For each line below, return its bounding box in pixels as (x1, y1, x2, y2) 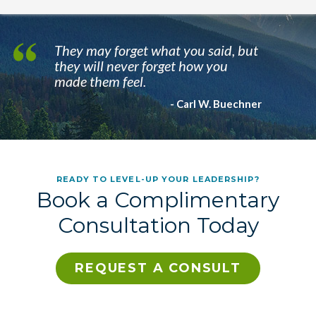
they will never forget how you (54, 56, 228, 74)
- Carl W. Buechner (170, 97, 262, 110)
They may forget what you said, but (54, 41, 258, 59)
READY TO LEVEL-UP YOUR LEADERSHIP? (56, 174, 260, 184)
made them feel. (54, 72, 146, 90)
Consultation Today (57, 212, 259, 238)
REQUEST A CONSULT (75, 260, 241, 276)
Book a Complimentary (37, 186, 279, 213)
